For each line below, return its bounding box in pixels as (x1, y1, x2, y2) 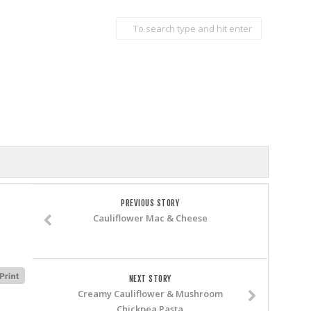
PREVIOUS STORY (121, 198, 179, 208)
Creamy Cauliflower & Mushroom (77, 287, 223, 300)
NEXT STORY (128, 274, 171, 284)
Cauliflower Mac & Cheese (92, 212, 208, 224)
